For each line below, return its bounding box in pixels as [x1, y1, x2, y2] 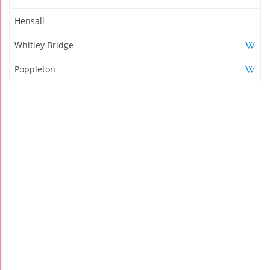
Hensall [14, 14, 45, 27]
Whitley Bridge [14, 39, 74, 51]
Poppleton [14, 63, 55, 75]
